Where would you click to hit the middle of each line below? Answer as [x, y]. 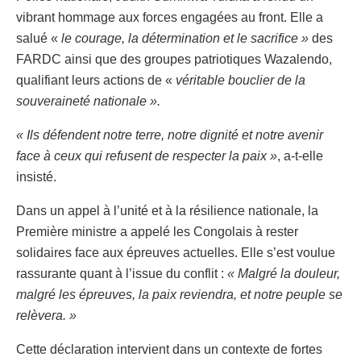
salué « [37, 38]
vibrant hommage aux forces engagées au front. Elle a [170, 17]
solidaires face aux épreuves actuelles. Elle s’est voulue [176, 252]
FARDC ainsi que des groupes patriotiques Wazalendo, [174, 59]
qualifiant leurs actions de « [96, 80]
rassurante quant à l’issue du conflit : [120, 273]
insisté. [36, 176]
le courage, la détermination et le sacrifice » [183, 38]
